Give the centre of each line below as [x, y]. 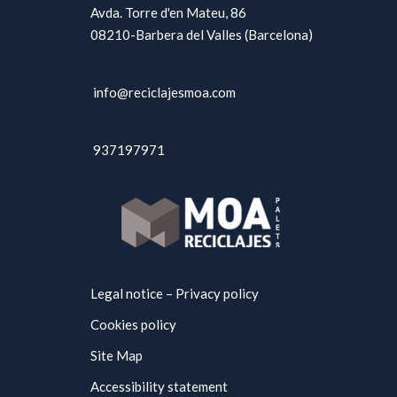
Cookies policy [133, 324]
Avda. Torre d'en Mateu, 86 [168, 12]
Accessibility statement [159, 386]
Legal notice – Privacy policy [175, 293]
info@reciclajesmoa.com [164, 92]
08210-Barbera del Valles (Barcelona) [202, 35]
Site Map [117, 355]
